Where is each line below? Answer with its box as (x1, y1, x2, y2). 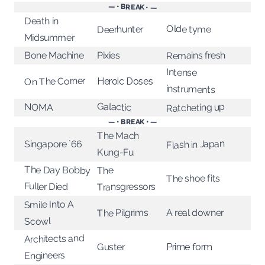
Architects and (24, 232, 85, 245)
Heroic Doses (96, 75, 153, 88)
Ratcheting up (166, 101, 225, 114)
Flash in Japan (166, 138, 225, 151)
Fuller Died (24, 180, 68, 193)
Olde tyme (166, 23, 211, 35)
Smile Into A (24, 198, 75, 211)
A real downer (166, 206, 224, 219)
